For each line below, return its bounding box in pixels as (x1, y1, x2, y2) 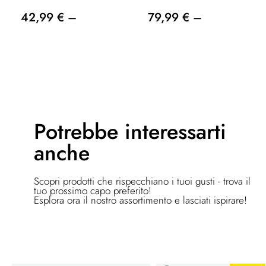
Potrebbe (34, 115, 125, 147)
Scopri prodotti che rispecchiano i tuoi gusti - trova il (34, 173, 251, 188)
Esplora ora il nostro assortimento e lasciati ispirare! (34, 192, 247, 207)
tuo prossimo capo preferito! (34, 183, 151, 198)
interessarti (125, 115, 226, 147)
